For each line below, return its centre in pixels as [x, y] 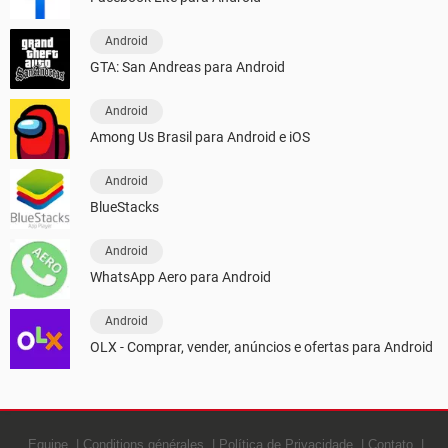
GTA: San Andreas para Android [187, 66]
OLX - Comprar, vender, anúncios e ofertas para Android [261, 346]
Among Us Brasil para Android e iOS [200, 136]
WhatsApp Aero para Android [180, 276]
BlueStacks [124, 206]
